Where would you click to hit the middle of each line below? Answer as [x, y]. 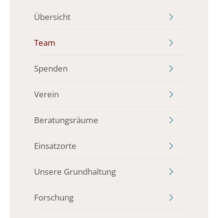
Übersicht [52, 17]
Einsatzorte [55, 145]
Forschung [54, 197]
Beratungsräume [66, 120]
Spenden [51, 68]
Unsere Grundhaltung [75, 171]
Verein [46, 94]
